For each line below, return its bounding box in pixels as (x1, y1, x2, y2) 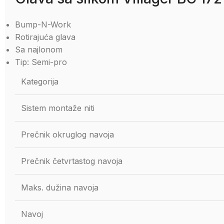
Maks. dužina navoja (21, 182, 98, 192)
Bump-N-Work (15, 19, 71, 29)
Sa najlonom (15, 44, 62, 54)
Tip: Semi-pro (15, 57, 67, 67)
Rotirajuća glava (15, 32, 75, 42)
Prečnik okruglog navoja (21, 129, 114, 139)
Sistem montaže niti (21, 103, 94, 113)
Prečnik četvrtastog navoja (21, 156, 122, 166)
